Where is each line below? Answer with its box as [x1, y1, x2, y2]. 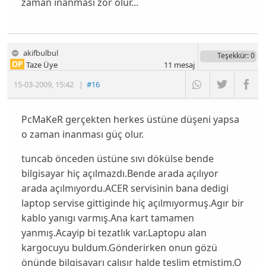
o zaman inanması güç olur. [21, 128, 144, 141]
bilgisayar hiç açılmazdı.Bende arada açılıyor [21, 167, 218, 180]
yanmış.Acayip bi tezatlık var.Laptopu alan [21, 226, 207, 240]
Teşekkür [217, 50, 247, 61]
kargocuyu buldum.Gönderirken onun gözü [21, 241, 217, 255]
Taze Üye [24, 59, 58, 71]
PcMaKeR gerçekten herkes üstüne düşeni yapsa [21, 113, 239, 126]
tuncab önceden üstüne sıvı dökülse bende [21, 152, 214, 166]
